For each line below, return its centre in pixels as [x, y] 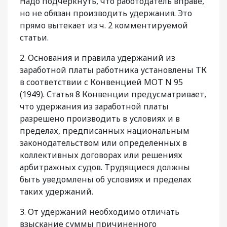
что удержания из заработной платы [94, 107]
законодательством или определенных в [103, 143]
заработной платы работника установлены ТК [113, 70]
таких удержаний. [56, 192]
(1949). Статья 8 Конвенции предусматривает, [113, 94]
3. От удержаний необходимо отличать [100, 212]
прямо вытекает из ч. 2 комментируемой [104, 26]
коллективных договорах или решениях [101, 155]
